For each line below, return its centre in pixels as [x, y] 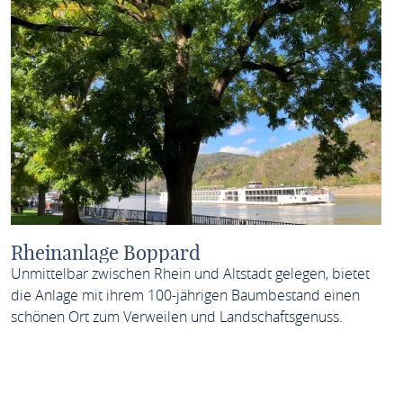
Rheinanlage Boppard [105, 253]
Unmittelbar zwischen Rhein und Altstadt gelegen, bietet [190, 273]
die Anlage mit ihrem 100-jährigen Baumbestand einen [185, 295]
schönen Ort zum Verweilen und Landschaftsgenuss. [176, 317]
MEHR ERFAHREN [278, 373]
